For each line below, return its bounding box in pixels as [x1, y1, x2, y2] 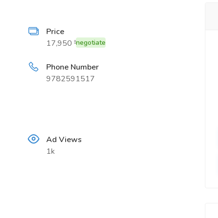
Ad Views [46, 134, 82, 145]
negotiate [76, 38, 106, 47]
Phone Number [46, 62, 99, 73]
